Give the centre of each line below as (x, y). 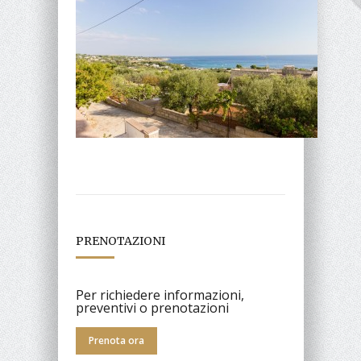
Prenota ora (116, 340)
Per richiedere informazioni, (160, 295)
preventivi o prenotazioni (152, 307)
